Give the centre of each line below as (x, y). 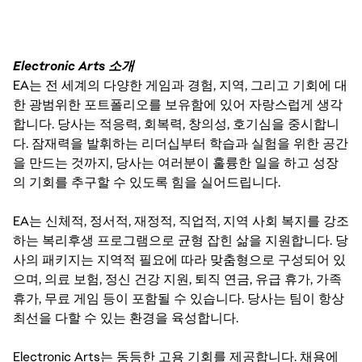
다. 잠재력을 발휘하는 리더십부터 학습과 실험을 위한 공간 (181, 144)
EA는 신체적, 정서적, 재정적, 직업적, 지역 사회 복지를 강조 (181, 221)
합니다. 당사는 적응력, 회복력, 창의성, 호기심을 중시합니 (176, 124)
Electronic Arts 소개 (74, 66)
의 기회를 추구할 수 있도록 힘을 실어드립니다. (147, 183)
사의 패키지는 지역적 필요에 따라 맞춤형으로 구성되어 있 (179, 260)
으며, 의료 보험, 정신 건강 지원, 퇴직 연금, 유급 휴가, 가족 (177, 280)
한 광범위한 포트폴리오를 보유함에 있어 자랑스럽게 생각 (178, 105)
